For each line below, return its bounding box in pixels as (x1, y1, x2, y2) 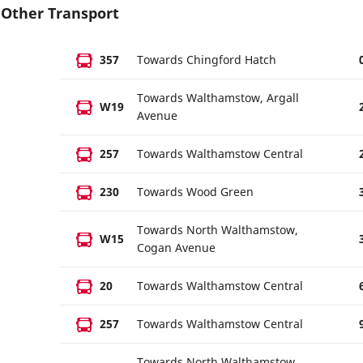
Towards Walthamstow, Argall (137, 90, 299, 105)
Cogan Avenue (137, 240, 216, 255)
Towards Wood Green (137, 184, 254, 199)
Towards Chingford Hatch (137, 52, 276, 67)
